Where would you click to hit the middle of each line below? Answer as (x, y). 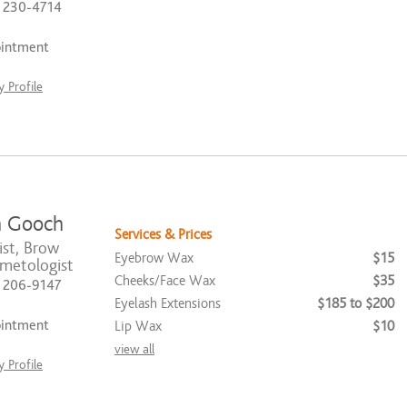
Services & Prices (163, 234)
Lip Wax (138, 326)
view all (134, 349)
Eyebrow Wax (154, 258)
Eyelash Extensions (168, 303)
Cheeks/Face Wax (165, 281)
